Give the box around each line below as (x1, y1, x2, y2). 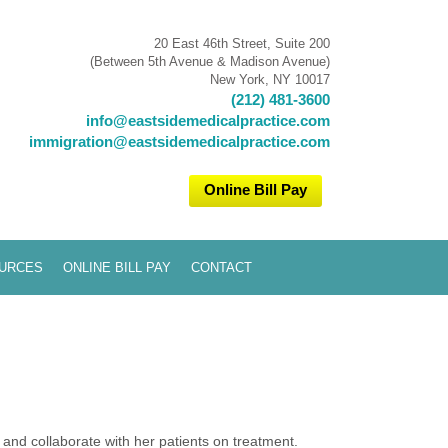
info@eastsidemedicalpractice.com (86, 112, 330, 129)
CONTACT (191, 260, 252, 275)
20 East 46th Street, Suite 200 (154, 36, 330, 51)
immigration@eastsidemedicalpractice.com (29, 133, 330, 150)
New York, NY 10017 (210, 72, 330, 87)
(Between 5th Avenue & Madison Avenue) (90, 54, 330, 69)
